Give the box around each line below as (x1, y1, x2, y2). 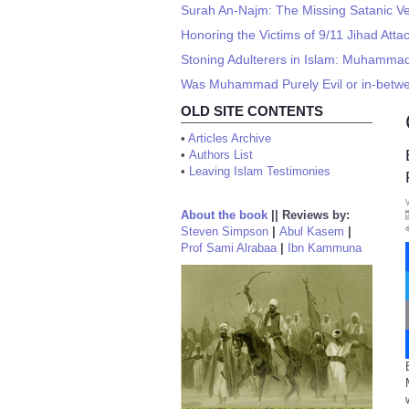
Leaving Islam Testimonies (189, 164, 330, 178)
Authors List (189, 148, 253, 162)
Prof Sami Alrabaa (181, 241, 277, 255)
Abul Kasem (279, 225, 344, 238)
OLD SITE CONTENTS (181, 103, 323, 119)
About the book (181, 208, 267, 222)
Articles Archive (188, 131, 271, 145)
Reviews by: (282, 208, 350, 222)
